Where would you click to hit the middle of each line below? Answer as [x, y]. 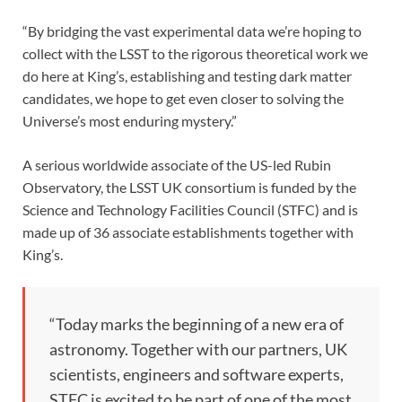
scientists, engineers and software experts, [197, 374]
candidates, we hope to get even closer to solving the [183, 98]
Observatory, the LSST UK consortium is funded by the [189, 187]
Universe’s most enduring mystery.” [130, 120]
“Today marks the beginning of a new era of [197, 323]
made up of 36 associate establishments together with [188, 232]
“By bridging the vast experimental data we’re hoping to [192, 31]
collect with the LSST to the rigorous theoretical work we [195, 53]
